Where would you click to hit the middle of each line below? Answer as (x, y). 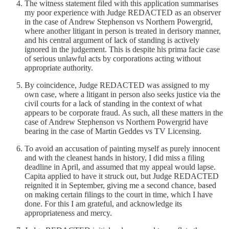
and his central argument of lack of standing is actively (112, 40)
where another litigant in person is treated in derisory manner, (123, 31)
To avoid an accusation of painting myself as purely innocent (122, 148)
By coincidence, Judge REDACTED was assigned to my (117, 85)
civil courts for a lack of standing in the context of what (113, 103)
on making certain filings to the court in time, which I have (119, 194)
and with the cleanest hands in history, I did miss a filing (114, 157)
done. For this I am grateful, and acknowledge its (103, 203)
